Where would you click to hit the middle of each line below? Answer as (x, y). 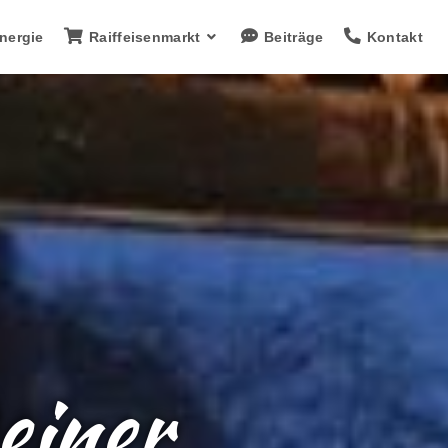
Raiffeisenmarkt (145, 37)
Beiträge (294, 37)
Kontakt (394, 37)
